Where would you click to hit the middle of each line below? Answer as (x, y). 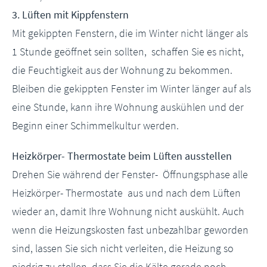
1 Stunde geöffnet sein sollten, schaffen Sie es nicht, (128, 52)
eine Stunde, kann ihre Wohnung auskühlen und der (128, 107)
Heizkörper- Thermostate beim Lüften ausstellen (122, 156)
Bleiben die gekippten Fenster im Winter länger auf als (131, 89)
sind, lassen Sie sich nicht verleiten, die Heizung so (123, 248)
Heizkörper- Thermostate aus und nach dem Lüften (126, 193)
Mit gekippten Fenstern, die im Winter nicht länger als (130, 33)
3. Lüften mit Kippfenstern (70, 15)
